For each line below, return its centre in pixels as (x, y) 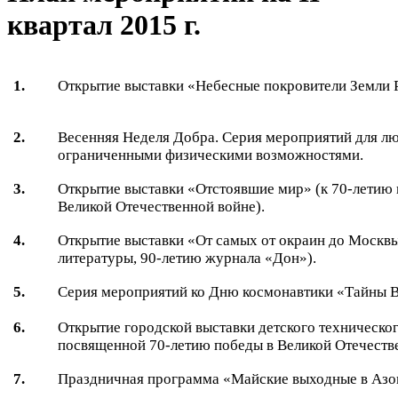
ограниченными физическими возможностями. (211, 155)
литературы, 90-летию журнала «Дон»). (187, 258)
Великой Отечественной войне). (162, 206)
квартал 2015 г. (104, 25)
